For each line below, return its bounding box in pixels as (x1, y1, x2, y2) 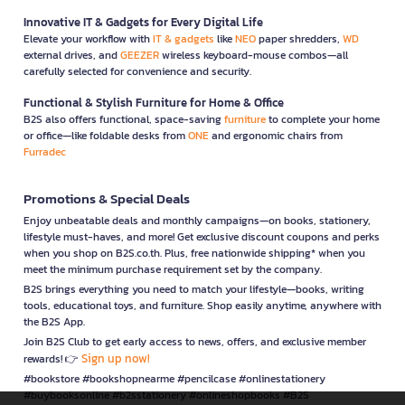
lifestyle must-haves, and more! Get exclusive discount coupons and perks (24, 228, 380, 245)
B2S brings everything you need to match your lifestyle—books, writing (24, 280, 364, 297)
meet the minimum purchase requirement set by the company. (24, 260, 322, 278)
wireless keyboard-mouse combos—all (159, 46, 348, 63)
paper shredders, (256, 30, 343, 47)
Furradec (24, 143, 66, 160)
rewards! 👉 (24, 350, 81, 367)
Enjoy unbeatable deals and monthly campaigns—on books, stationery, (24, 212, 371, 229)
